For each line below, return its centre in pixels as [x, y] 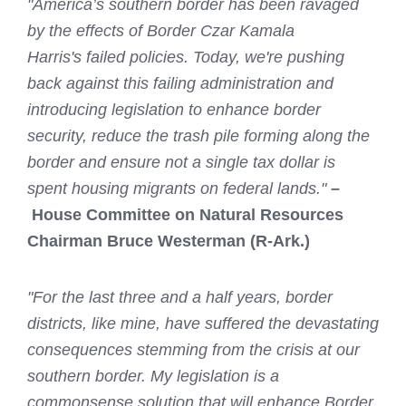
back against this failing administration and [180, 84]
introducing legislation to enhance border [174, 110]
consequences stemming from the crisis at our [193, 350]
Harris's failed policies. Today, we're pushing [186, 58]
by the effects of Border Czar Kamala [161, 31]
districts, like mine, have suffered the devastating [203, 324]
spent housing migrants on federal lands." [179, 189]
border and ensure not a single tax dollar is [181, 163]
